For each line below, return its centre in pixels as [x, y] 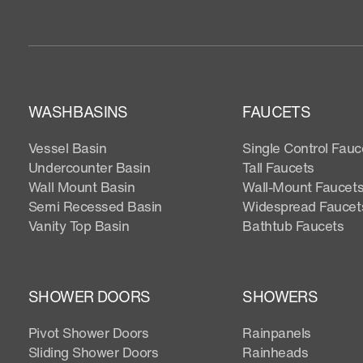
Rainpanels [277, 332]
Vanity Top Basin [79, 225]
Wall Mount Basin [81, 186]
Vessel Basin [67, 147]
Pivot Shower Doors [88, 332]
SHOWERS [280, 296]
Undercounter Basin [89, 167]
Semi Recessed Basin [95, 206]
